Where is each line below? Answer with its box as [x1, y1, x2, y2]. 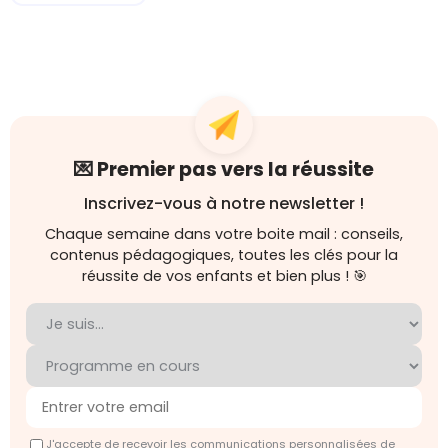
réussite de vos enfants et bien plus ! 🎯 [81, 266, 367, 287]
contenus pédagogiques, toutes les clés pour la [50, 245, 398, 266]
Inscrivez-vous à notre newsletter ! [84, 192, 364, 216]
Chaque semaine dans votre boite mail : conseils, [45, 224, 403, 245]
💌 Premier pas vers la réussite [74, 156, 374, 184]
